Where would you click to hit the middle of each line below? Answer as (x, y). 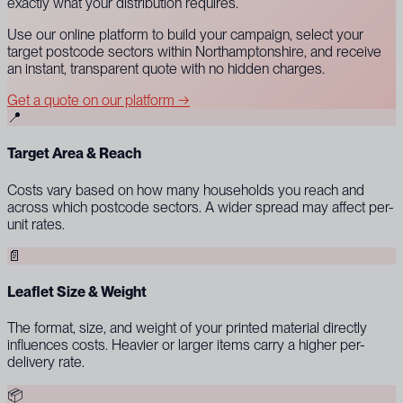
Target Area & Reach (74, 154)
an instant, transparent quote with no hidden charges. (166, 69)
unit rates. (36, 224)
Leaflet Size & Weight (77, 291)
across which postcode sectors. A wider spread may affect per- (201, 207)
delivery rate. (46, 363)
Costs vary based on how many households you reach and (186, 190)
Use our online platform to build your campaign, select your (185, 35)
